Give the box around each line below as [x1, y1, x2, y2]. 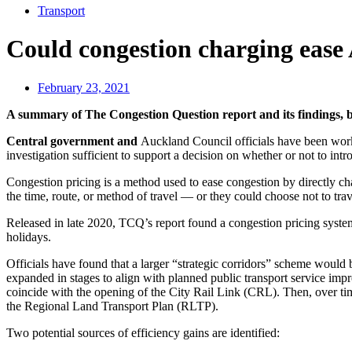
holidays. [6, 229, 51, 244]
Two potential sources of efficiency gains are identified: [6, 325, 280, 339]
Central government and [6, 134, 141, 148]
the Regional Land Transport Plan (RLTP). [6, 299, 218, 313]
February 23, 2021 [38, 80, 130, 94]
